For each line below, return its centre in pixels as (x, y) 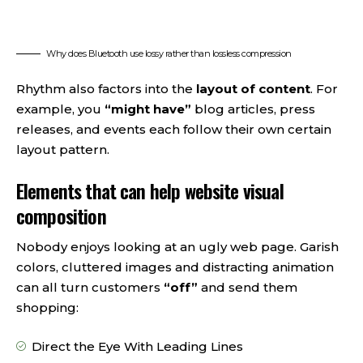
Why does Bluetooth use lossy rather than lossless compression (169, 53)
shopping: (47, 308)
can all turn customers (90, 288)
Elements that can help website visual (150, 190)
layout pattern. (63, 150)
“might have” (148, 109)
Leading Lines (200, 346)
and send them (248, 288)
